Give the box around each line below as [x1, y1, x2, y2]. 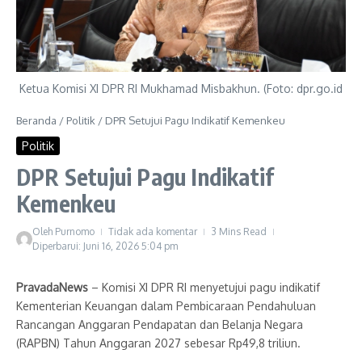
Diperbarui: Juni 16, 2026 [32, 240, 141, 253]
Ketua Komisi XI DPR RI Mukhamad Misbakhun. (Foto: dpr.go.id [19, 82, 343, 96]
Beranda [16, 114, 57, 128]
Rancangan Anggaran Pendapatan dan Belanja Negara [16, 318, 303, 332]
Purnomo [55, 225, 95, 238]
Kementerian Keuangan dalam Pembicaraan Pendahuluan [16, 299, 316, 314]
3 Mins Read [211, 225, 267, 238]
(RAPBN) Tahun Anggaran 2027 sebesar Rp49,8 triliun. [16, 336, 301, 351]
